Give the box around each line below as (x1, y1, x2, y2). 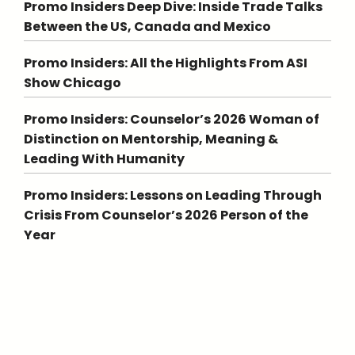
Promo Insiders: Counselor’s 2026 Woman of (24, 110, 319, 128)
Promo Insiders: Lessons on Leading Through (24, 186, 322, 204)
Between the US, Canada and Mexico (24, 17, 271, 36)
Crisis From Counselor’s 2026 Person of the (24, 206, 308, 224)
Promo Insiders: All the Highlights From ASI (24, 54, 307, 72)
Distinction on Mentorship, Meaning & (24, 130, 278, 148)
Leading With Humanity (24, 150, 185, 168)
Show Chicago (24, 74, 121, 92)
